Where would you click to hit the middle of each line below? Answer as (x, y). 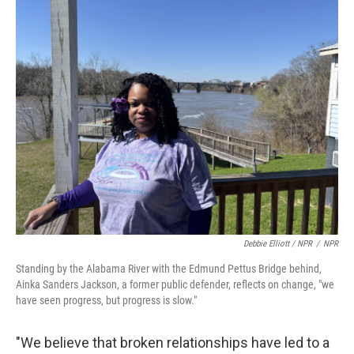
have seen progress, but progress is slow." (106, 300)
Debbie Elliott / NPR (278, 244)
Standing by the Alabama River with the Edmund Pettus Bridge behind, (169, 269)
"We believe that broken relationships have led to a (173, 343)
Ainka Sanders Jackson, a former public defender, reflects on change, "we (175, 284)
